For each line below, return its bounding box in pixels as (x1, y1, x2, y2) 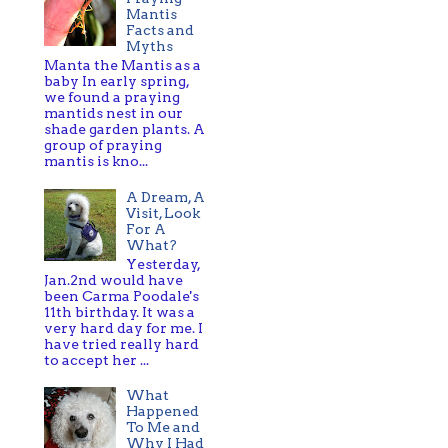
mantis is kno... (43, 153, 148, 170)
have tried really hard (43, 335, 199, 352)
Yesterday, (126, 255, 201, 272)
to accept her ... (43, 351, 149, 368)
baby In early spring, (43, 73, 189, 90)
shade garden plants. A (43, 121, 205, 138)
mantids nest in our (43, 105, 183, 122)
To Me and (126, 419, 201, 436)
